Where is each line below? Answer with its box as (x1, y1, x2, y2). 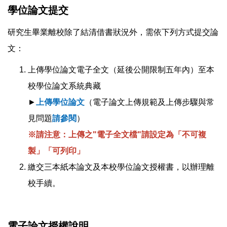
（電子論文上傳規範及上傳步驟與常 (85, 97, 214, 106)
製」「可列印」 (28, 146, 85, 155)
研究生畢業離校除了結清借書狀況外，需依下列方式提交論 (8, 27, 218, 36)
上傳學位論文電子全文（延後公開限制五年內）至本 (28, 65, 214, 74)
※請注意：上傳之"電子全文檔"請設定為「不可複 (28, 130, 206, 139)
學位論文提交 (8, 4, 68, 16)
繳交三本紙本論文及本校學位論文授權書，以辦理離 (28, 162, 214, 171)
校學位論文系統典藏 (28, 81, 101, 90)
